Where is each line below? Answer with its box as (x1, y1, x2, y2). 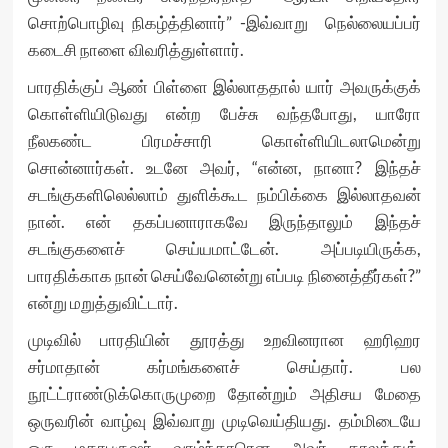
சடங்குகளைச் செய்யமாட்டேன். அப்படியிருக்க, (27, 238, 421, 259)
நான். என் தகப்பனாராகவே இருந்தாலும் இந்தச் (27, 211, 421, 232)
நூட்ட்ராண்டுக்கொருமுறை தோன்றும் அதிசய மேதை (27, 383, 421, 404)
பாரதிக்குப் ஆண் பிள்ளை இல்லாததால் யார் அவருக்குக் (27, 76, 421, 97)
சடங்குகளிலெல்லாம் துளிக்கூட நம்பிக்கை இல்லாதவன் (27, 184, 421, 205)
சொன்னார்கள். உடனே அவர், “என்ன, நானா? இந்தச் (27, 157, 421, 178)
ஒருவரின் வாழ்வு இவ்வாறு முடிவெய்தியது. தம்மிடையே (27, 410, 421, 431)
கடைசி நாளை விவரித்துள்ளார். (27, 39, 244, 60)
